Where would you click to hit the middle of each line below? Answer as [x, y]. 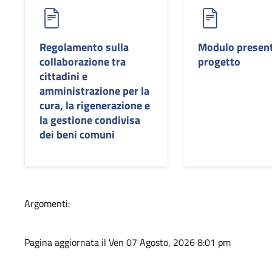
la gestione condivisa [90, 120]
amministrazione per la [94, 91]
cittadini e [63, 76]
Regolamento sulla [84, 47]
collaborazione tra [83, 62]
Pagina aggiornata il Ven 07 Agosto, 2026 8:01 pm [127, 242]
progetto [219, 62]
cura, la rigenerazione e [95, 105]
